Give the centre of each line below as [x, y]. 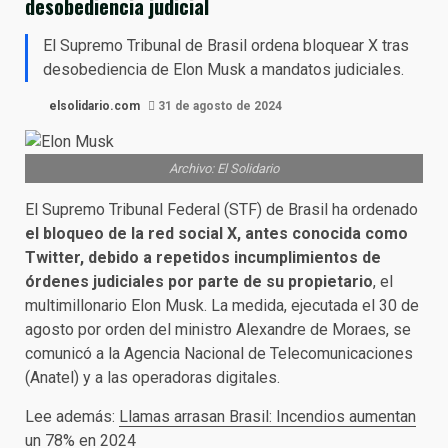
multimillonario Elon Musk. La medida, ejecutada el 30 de [222, 305]
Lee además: [72, 416]
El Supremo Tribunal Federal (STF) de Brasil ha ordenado [221, 209]
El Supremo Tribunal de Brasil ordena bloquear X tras [226, 45]
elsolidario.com [93, 106]
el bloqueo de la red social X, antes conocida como [216, 233]
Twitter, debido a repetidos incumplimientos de [203, 257]
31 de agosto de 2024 [218, 106]
